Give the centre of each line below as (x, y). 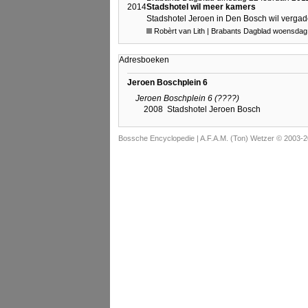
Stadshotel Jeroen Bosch (214, 110)
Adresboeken (144, 60)
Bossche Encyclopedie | (159, 139)
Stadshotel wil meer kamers (201, 7)
